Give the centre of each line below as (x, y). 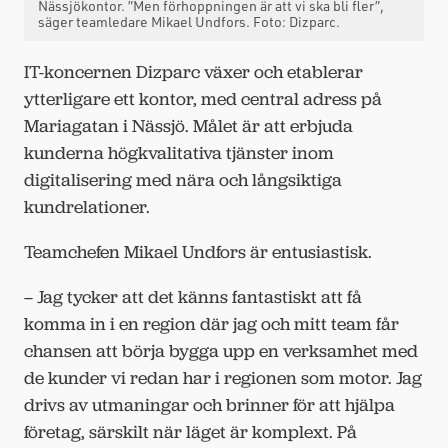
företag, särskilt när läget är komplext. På (190, 431)
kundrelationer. (87, 206)
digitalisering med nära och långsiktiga (183, 179)
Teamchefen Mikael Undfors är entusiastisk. (200, 251)
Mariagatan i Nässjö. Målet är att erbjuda (188, 125)
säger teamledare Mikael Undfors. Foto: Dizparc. (189, 22)
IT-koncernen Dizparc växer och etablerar (193, 71)
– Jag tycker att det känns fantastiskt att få (193, 296)
